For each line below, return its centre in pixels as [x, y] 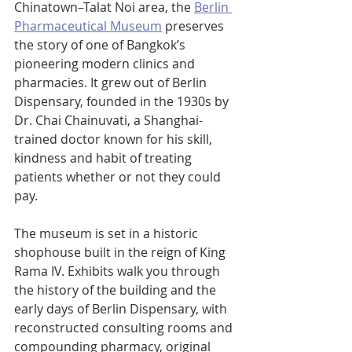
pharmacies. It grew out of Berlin [112, 82]
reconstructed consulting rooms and [125, 327]
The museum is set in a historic [108, 233]
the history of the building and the [117, 290]
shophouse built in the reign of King [121, 252]
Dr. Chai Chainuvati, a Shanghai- [108, 120]
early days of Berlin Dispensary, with [122, 308]
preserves [194, 26]
